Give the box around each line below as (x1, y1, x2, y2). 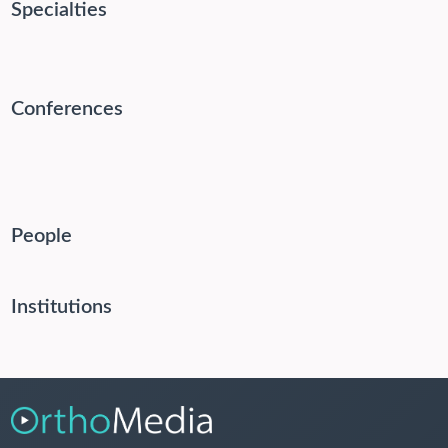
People (10, 226, 72, 247)
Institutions (10, 297, 112, 318)
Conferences (10, 99, 123, 120)
